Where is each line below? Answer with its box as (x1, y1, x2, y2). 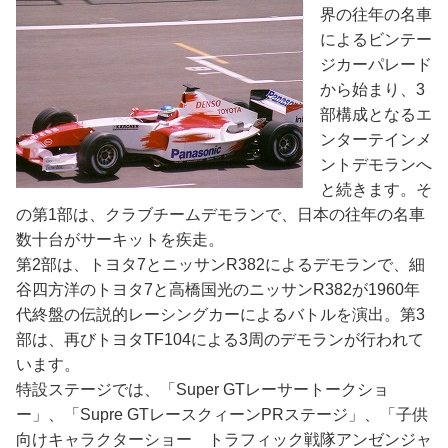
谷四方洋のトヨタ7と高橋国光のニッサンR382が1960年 (16, 281, 420, 299)
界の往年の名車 (320, 6, 432, 24)
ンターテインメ (320, 131, 432, 149)
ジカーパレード (320, 56, 432, 74)
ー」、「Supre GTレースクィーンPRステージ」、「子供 (16, 406, 428, 424)
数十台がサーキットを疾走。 (16, 231, 224, 249)
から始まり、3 (320, 81, 425, 99)
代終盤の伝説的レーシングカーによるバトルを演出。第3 (16, 306, 425, 324)
